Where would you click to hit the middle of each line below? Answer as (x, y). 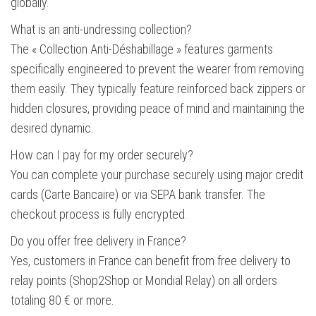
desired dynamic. (52, 128)
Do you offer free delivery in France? (98, 241)
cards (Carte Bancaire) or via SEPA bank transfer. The (138, 195)
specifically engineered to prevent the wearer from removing (157, 69)
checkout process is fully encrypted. (99, 214)
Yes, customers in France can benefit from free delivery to (151, 261)
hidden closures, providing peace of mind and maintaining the (158, 109)
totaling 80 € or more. (62, 300)
